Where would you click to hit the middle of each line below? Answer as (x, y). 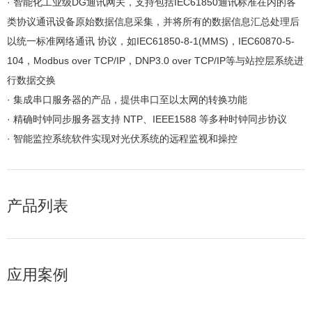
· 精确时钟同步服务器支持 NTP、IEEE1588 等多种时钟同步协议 (147, 119)
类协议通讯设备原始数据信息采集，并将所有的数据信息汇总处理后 (153, 22)
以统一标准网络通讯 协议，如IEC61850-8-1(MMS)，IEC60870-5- (151, 41)
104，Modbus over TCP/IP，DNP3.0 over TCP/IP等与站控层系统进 (155, 61)
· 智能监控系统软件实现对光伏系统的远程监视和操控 (122, 139)
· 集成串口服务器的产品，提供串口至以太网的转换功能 (127, 100)
